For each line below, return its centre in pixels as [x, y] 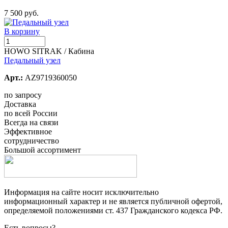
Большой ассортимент [42, 150]
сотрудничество [32, 140]
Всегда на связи [31, 122]
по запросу [23, 95]
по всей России [31, 113]
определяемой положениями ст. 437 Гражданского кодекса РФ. [113, 210]
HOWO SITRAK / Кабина [49, 51]
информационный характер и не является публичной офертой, [113, 201]
